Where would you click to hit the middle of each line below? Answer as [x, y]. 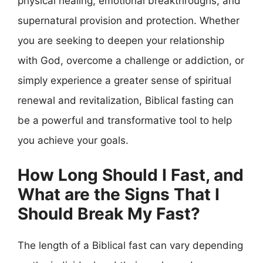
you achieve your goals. [73, 140]
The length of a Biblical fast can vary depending [130, 245]
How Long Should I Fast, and [131, 175]
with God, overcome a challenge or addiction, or [131, 60]
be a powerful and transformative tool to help [125, 120]
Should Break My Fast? [109, 213]
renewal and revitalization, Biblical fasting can [126, 100]
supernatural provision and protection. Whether [129, 21]
